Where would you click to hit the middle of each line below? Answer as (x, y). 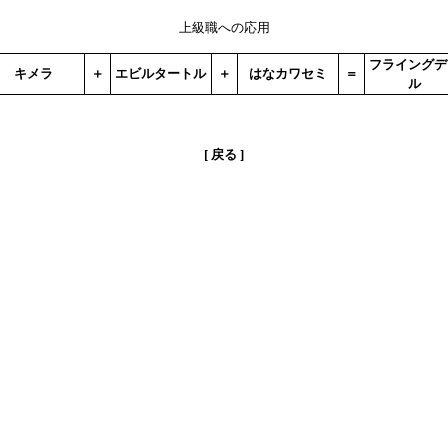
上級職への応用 (224, 27)
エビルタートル (160, 73)
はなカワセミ (287, 73)
